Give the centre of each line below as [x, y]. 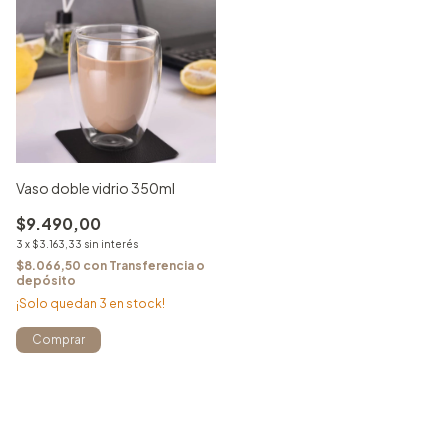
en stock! [136, 303]
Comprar [58, 339]
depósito [46, 280]
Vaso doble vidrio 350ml [95, 188]
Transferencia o [157, 265]
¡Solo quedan [57, 303]
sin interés [111, 244]
